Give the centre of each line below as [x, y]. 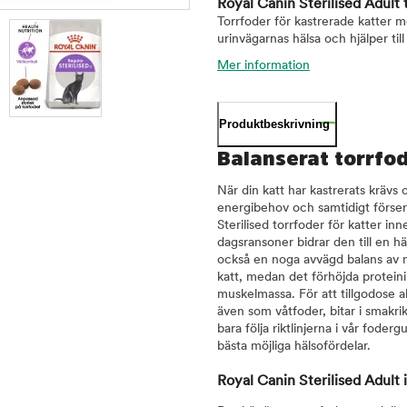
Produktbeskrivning [274, 124]
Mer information [263, 66]
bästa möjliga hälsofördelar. [294, 347]
